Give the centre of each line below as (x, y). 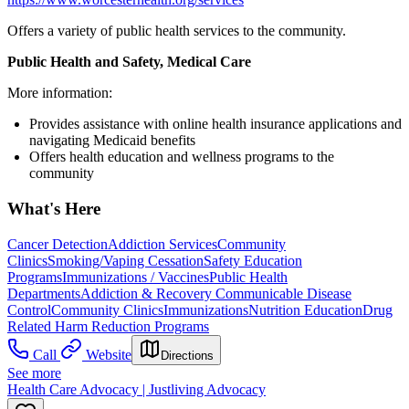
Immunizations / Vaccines (136, 277)
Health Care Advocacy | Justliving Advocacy (136, 389)
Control (29, 309)
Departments (44, 293)
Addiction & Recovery (148, 293)
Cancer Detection (58, 244)
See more (34, 372)
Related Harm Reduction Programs (108, 326)
